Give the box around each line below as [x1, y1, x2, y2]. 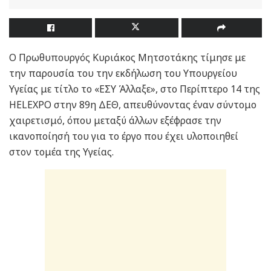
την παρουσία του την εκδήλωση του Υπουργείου [9, 67, 237, 80]
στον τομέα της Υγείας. [9, 145, 114, 159]
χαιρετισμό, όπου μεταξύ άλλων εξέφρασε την [9, 114, 221, 128]
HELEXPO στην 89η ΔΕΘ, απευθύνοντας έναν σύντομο [9, 98, 256, 112]
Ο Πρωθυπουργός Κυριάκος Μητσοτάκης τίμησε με [9, 51, 246, 65]
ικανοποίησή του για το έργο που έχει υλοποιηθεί [9, 129, 238, 143]
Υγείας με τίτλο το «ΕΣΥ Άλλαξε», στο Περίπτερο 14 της [9, 82, 260, 96]
